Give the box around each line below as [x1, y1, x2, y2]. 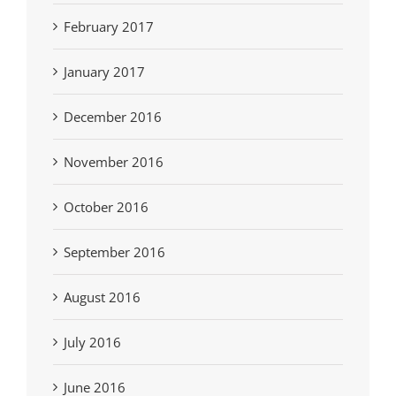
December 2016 [64, 108, 162, 126]
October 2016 [64, 198, 148, 217]
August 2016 [64, 288, 141, 307]
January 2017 [64, 63, 145, 81]
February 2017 [64, 18, 154, 36]
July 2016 [64, 333, 121, 352]
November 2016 [64, 153, 164, 171]
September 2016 [64, 243, 165, 262]
